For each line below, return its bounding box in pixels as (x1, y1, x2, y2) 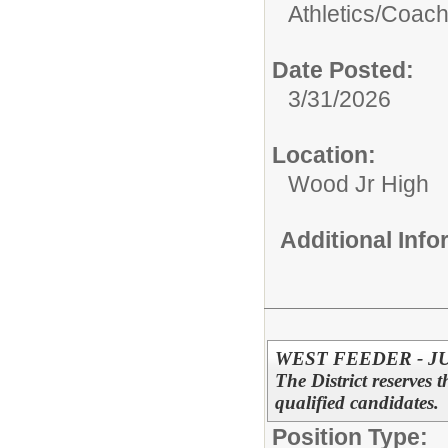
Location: (272, 141, 376, 168)
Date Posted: (272, 56, 414, 83)
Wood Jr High (288, 170, 429, 197)
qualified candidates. (274, 391, 439, 413)
